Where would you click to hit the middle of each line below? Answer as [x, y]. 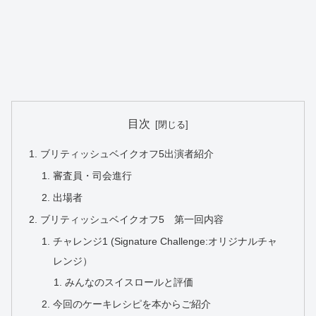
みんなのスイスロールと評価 [129, 282]
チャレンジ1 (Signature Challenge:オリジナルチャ [165, 241]
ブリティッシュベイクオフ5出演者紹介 [127, 154]
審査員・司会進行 [92, 175]
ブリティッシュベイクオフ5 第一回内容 [132, 219]
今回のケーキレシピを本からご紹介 [132, 304]
